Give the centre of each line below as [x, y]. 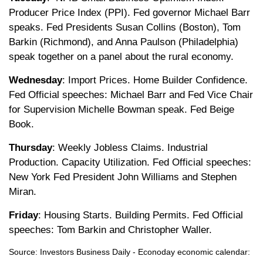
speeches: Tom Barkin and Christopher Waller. [110, 230]
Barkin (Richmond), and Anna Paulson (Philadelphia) [124, 42]
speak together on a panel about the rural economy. [121, 56]
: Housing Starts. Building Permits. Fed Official [141, 215]
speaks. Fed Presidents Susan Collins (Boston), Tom [125, 27]
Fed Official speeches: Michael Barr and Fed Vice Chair [131, 95]
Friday [23, 215]
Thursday [31, 147]
